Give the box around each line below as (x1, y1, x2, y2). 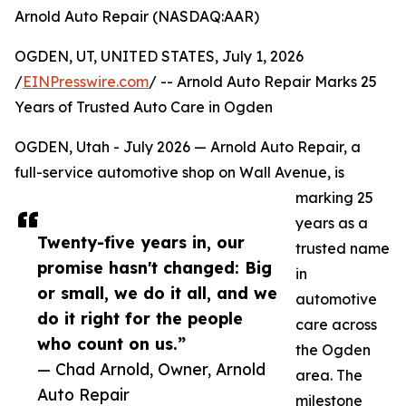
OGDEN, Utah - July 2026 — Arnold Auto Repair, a (14, 138, 361, 157)
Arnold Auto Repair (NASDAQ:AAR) (14, 7, 259, 26)
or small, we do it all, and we (37, 283, 277, 304)
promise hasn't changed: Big (37, 257, 272, 278)
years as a (295, 214, 368, 233)
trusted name (295, 239, 390, 258)
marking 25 (295, 188, 373, 208)
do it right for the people (37, 308, 243, 329)
